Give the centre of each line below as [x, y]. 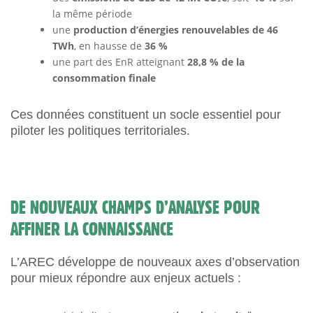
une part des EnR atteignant [120, 62]
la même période [92, 14]
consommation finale [104, 78]
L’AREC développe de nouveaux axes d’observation [155, 262]
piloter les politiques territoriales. [100, 131]
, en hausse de [109, 46]
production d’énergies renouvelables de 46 [176, 30]
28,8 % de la [216, 62]
